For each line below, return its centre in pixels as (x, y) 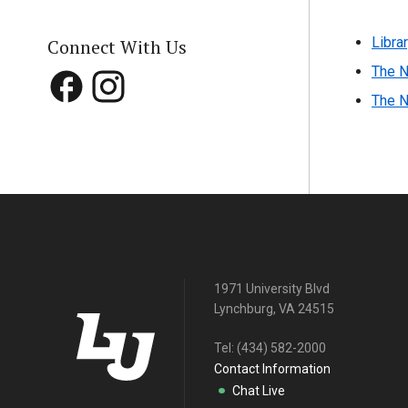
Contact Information (272, 369)
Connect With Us (117, 47)
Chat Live (259, 391)
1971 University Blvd (272, 289)
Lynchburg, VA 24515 (274, 309)
